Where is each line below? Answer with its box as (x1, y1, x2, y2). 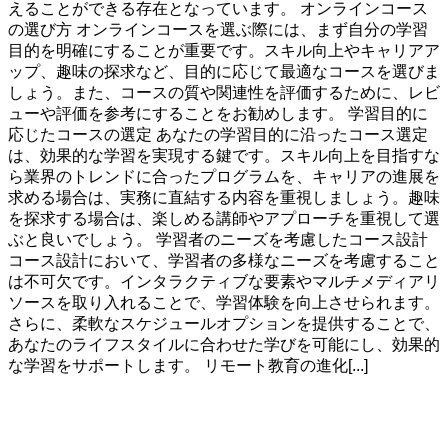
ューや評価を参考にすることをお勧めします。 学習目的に (8, 105, 428, 123)
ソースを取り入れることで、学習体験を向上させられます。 (8, 294, 440, 312)
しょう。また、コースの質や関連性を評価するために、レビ (8, 84, 440, 102)
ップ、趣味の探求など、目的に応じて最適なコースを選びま (8, 63, 440, 81)
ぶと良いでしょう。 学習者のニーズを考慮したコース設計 (8, 231, 428, 249)
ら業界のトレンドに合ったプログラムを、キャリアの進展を (8, 168, 440, 186)
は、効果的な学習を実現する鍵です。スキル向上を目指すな (8, 147, 440, 165)
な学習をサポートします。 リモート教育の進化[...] (8, 357, 368, 375)
